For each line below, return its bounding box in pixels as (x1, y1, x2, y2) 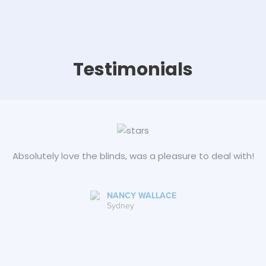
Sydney (106, 201, 134, 211)
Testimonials (73, 57, 193, 82)
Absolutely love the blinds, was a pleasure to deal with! (12, 150, 254, 162)
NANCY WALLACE (106, 191, 176, 201)
